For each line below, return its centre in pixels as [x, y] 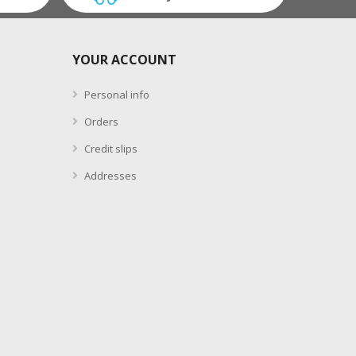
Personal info [116, 95]
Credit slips [110, 149]
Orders [100, 122]
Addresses [109, 176]
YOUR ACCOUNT [124, 60]
